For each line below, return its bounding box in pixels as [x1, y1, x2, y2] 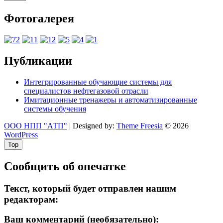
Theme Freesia [116, 121, 163, 130]
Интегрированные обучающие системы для [24, 77, 172, 86]
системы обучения [24, 104, 86, 113]
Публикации [4, 54, 72, 67]
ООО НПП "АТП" [4, 121, 67, 130]
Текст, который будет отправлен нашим [4, 183, 176, 194]
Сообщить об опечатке [4, 159, 126, 173]
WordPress [4, 130, 38, 139]
